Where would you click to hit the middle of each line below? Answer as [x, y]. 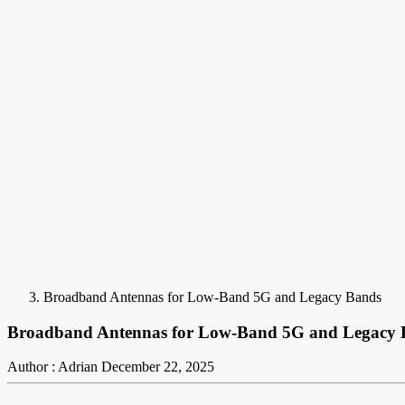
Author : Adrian [52, 367]
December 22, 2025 [158, 367]
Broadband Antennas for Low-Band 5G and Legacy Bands [212, 297]
